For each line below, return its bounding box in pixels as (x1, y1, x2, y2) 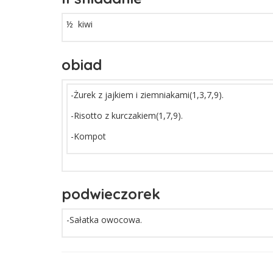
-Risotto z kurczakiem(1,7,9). (71, 109, 183, 121)
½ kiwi (66, 18, 93, 30)
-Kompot (71, 130, 107, 142)
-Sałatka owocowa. (66, 214, 142, 226)
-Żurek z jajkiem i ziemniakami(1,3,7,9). (71, 88, 224, 101)
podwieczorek (61, 185, 160, 204)
